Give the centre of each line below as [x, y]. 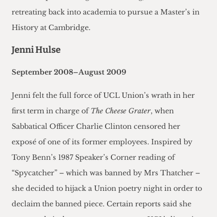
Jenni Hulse [36, 50]
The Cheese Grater [121, 111]
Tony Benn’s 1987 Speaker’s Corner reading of [93, 158]
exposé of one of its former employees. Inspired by [102, 142]
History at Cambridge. [51, 28]
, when [162, 111]
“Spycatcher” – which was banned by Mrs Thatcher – [106, 173]
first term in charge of [51, 111]
